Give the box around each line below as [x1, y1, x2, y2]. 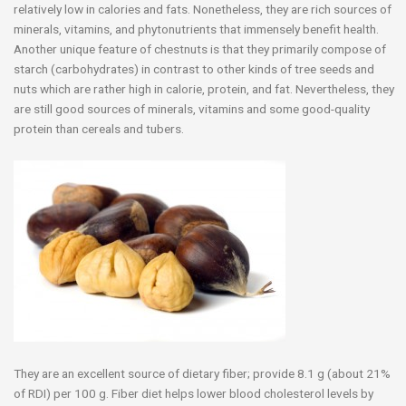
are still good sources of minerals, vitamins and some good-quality [14, 101, 370, 116]
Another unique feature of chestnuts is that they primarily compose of [14, 41, 386, 56]
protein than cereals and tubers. [14, 121, 184, 136]
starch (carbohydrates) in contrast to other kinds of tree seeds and [14, 61, 374, 76]
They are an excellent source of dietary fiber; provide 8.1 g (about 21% [14, 365, 391, 381]
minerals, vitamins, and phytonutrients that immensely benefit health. [14, 21, 379, 36]
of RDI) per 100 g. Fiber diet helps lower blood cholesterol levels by [14, 385, 373, 401]
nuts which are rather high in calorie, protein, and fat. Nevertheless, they [14, 81, 394, 96]
